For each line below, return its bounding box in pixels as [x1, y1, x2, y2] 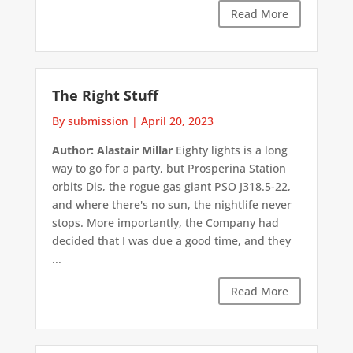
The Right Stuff [51, 85, 158, 105]
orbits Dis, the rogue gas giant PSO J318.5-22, [51, 178, 291, 194]
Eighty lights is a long [172, 142, 288, 158]
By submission [51, 113, 128, 128]
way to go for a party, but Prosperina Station [51, 160, 286, 176]
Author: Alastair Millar [51, 142, 173, 158]
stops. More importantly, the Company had [51, 214, 279, 230]
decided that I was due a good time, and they [51, 232, 291, 248]
